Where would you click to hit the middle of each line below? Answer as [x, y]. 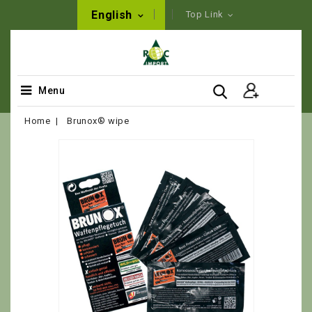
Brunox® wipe [98, 121]
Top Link [205, 14]
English [114, 15]
